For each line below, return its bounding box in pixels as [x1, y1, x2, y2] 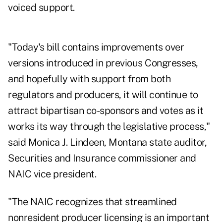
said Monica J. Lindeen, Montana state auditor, [8, 136, 207, 149]
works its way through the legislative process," [8, 120, 210, 133]
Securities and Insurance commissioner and [8, 152, 196, 165]
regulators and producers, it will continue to [8, 89, 198, 101]
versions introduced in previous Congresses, [8, 57, 198, 69]
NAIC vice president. [8, 168, 96, 180]
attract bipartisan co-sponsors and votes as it [8, 105, 203, 117]
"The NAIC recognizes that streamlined [8, 196, 177, 208]
